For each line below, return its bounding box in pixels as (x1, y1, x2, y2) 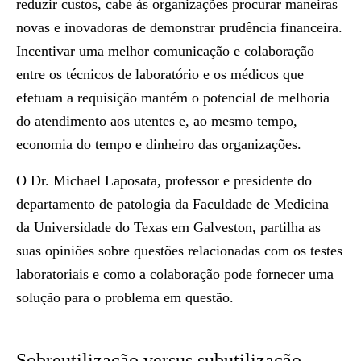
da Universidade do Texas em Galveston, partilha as (16, 219, 321, 235)
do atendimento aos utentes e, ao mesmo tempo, (16, 113, 297, 129)
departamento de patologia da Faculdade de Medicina (16, 196, 329, 212)
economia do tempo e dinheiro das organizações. (16, 136, 301, 152)
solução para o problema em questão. (16, 289, 234, 305)
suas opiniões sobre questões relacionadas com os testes (16, 243, 342, 259)
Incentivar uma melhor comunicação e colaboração (16, 43, 314, 59)
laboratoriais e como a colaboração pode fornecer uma (16, 266, 334, 282)
